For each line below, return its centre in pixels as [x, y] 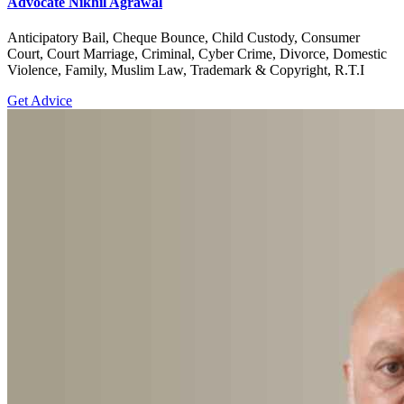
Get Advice [40, 101]
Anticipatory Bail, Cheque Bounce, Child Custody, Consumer [184, 38]
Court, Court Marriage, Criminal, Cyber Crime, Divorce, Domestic [197, 54]
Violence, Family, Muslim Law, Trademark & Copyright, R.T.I [186, 70]
